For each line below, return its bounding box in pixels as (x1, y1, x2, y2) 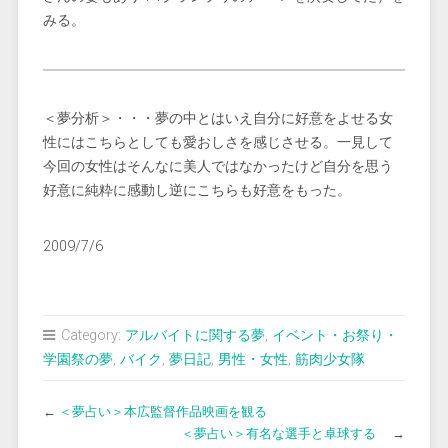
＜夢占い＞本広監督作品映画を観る (58, 404, 267, 419)
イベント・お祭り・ (271, 327, 398, 344)
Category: (56, 327, 125, 344)
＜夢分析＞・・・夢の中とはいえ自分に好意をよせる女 (42, 110, 393, 127)
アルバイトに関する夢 (124, 327, 265, 344)
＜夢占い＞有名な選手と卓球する (181, 426, 390, 441)
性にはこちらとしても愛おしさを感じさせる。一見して (42, 134, 393, 151)
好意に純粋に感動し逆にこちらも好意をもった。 (42, 182, 351, 199)
